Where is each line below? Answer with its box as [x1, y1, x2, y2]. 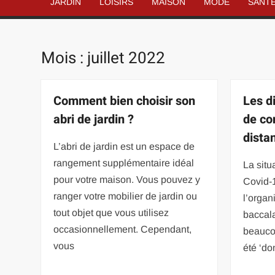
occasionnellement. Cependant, [53, 223, 192, 234]
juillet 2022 [87, 47, 166, 70]
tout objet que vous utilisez [53, 207, 169, 218]
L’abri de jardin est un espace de [53, 141, 195, 152]
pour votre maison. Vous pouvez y [53, 174, 201, 185]
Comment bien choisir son [53, 91, 196, 110]
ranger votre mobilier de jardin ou [53, 190, 198, 201]
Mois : [41, 47, 88, 70]
